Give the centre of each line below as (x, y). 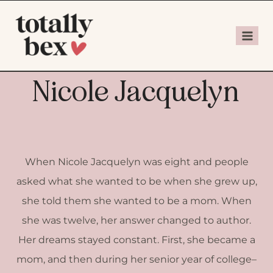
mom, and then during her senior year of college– (136, 259)
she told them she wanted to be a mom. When (136, 201)
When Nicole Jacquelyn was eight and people (136, 162)
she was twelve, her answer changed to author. (136, 220)
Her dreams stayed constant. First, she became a (136, 240)
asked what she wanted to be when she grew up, (136, 181)
